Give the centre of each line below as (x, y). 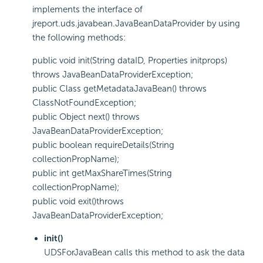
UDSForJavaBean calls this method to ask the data (144, 252)
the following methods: (79, 37)
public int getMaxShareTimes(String (102, 173)
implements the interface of (87, 9)
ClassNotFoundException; (84, 102)
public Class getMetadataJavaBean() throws (119, 88)
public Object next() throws (86, 117)
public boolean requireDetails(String (103, 145)
